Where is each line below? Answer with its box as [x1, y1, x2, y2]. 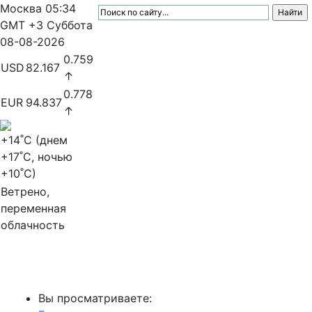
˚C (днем [20, 133, 68, 147]
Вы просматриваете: [38, 291, 152, 305]
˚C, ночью [19, 150, 72, 164]
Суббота [47, 18, 93, 32]
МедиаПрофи [11, 262, 101, 279]
